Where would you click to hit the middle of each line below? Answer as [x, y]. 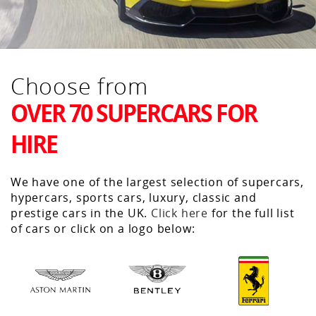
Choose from [79, 86]
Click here [180, 213]
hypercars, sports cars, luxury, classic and [134, 198]
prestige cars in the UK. [81, 213]
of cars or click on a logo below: [103, 229]
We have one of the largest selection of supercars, [157, 182]
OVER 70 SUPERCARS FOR [134, 113]
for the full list [251, 213]
